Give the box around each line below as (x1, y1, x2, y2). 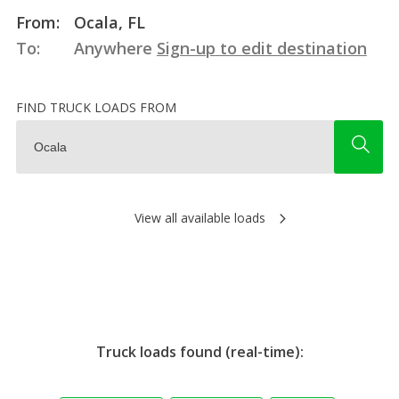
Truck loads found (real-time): (95, 341, 304, 362)
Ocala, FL (69, 11, 145, 33)
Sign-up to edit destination (156, 37, 367, 59)
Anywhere (69, 37, 157, 59)
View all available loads (134, 208, 265, 226)
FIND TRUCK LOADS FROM (15, 98, 176, 116)
